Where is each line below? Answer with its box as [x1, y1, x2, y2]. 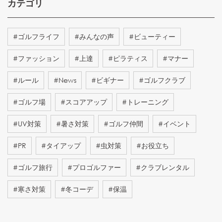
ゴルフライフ [18, 31, 59, 41]
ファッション [18, 53, 59, 63]
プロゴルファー [72, 162, 121, 172]
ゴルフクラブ [144, 75, 185, 85]
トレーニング [127, 97, 168, 107]
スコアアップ [65, 97, 107, 107]
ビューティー [134, 31, 175, 41]
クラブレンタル [141, 162, 189, 172]
